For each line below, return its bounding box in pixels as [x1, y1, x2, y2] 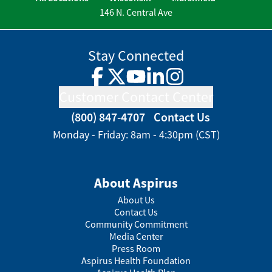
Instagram [174, 76, 216, 89]
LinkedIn [154, 76, 191, 89]
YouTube [135, 76, 171, 89]
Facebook [96, 76, 136, 89]
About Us [117, 193, 155, 206]
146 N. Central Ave [100, 5, 172, 18]
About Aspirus [94, 174, 178, 191]
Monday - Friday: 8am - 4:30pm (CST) [52, 127, 220, 141]
